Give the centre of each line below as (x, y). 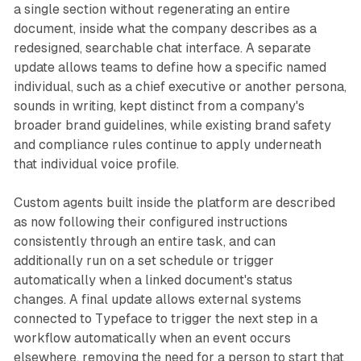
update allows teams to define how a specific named (170, 67)
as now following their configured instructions (150, 222)
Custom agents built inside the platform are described (174, 202)
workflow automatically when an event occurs (152, 338)
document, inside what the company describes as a (165, 28)
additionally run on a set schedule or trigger (143, 260)
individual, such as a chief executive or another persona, (180, 86)
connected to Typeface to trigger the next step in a (165, 318)
